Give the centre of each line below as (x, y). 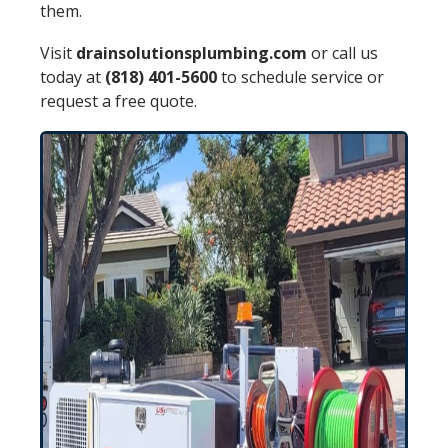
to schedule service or (300, 77)
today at (72, 77)
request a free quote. (118, 101)
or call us (342, 53)
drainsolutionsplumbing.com (191, 53)
